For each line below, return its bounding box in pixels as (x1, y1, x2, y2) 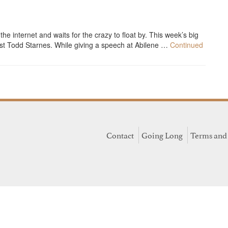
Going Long (141, 129, 183, 141)
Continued (170, 40, 203, 50)
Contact (106, 129, 134, 141)
